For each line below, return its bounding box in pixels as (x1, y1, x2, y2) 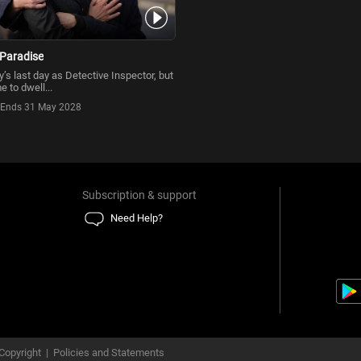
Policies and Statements (53, 346, 164, 359)
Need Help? (110, 212, 164, 225)
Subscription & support (82, 189, 197, 202)
